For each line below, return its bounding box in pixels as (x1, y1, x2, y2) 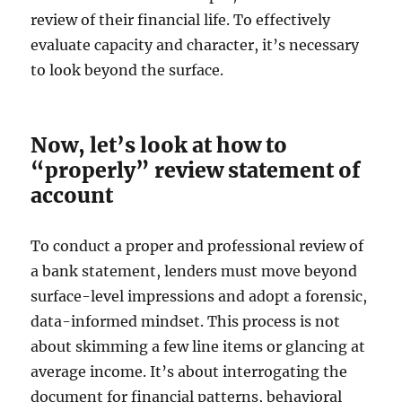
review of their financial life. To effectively (31, 11, 331, 30)
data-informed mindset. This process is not (31, 312, 341, 331)
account (31, 182, 114, 209)
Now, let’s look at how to (31, 132, 288, 159)
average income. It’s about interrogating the (31, 363, 348, 381)
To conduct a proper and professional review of (31, 237, 364, 256)
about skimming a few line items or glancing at (31, 337, 366, 356)
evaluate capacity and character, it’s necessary (31, 36, 360, 55)
